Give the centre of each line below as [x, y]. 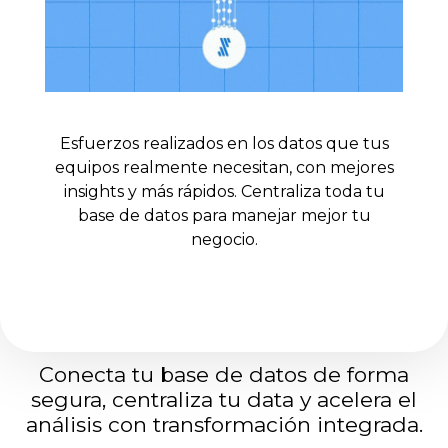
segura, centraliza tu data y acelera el [224, 400]
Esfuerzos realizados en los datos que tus [224, 143]
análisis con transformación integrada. [224, 425]
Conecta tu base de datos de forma [224, 375]
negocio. [224, 239]
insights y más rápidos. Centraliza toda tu [224, 191]
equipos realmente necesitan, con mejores [224, 167]
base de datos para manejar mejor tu [224, 215]
